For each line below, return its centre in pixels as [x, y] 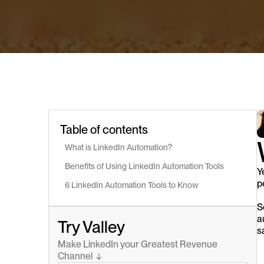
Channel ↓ [80, 256]
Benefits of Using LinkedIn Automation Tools [144, 166]
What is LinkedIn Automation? [118, 147]
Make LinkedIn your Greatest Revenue [138, 244]
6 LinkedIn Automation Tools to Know [132, 185]
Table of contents [104, 129]
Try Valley [91, 227]
